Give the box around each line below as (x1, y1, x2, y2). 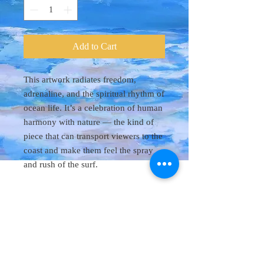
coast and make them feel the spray (24, 145, 153, 155)
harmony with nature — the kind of (24, 117, 154, 127)
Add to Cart (72, 41, 117, 51)
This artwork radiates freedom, (24, 74, 136, 84)
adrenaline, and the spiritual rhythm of (24, 88, 164, 98)
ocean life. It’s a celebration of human (24, 103, 163, 113)
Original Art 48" (24, 194, 156, 208)
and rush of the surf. (24, 159, 98, 169)
